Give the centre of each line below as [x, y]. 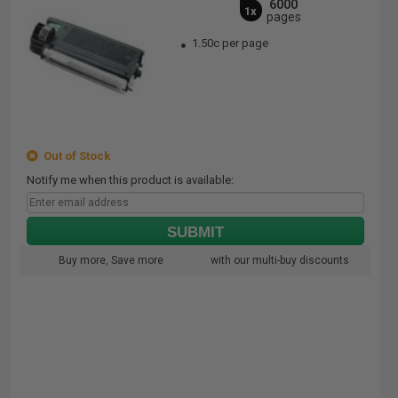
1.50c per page [231, 43]
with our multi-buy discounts [280, 260]
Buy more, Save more [111, 260]
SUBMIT [195, 232]
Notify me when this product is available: [130, 180]
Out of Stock [74, 156]
